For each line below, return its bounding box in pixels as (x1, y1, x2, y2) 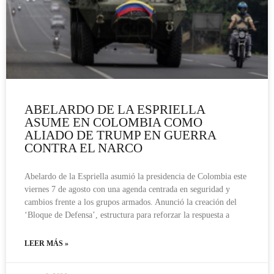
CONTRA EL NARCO (24, 140, 143, 155)
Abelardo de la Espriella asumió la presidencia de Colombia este (24, 171, 246, 181)
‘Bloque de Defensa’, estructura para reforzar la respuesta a (24, 210, 229, 220)
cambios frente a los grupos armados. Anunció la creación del (24, 197, 237, 207)
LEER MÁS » (24, 239, 68, 248)
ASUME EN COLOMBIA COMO (24, 114, 202, 130)
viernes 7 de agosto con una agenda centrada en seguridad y (24, 184, 230, 194)
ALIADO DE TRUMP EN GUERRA (24, 127, 216, 143)
